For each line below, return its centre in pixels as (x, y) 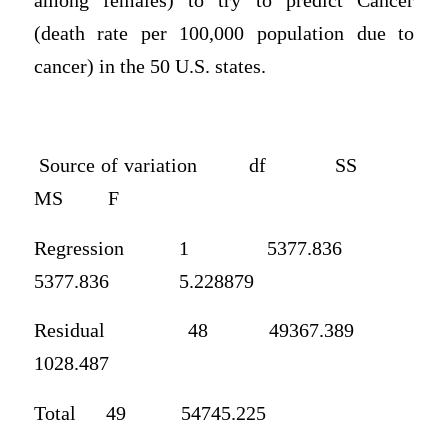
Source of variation (118, 165)
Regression (78, 248)
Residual (69, 331)
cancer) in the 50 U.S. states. (149, 66)
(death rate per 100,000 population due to (224, 33)
